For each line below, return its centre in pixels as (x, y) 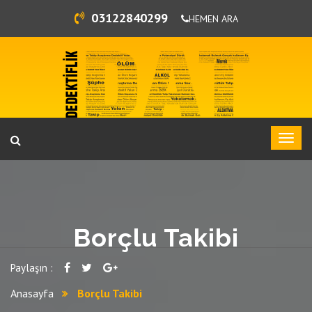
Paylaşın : (32, 268)
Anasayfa (32, 293)
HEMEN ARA (213, 19)
